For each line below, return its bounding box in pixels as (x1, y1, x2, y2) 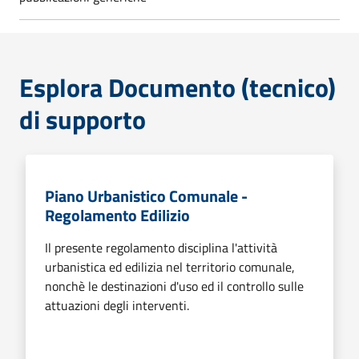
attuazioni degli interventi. (45, 295, 189, 315)
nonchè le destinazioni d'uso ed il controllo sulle (45, 276, 304, 296)
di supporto (19, 99, 146, 139)
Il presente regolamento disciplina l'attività (45, 237, 277, 257)
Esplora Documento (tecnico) (19, 67, 336, 107)
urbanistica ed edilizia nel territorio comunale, (45, 256, 295, 276)
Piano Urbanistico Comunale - (45, 183, 248, 208)
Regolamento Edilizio (45, 202, 190, 228)
